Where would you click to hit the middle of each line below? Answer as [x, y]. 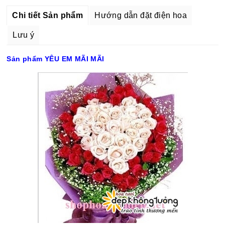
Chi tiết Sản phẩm [48, 15]
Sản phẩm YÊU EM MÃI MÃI [55, 59]
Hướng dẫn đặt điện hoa [141, 15]
